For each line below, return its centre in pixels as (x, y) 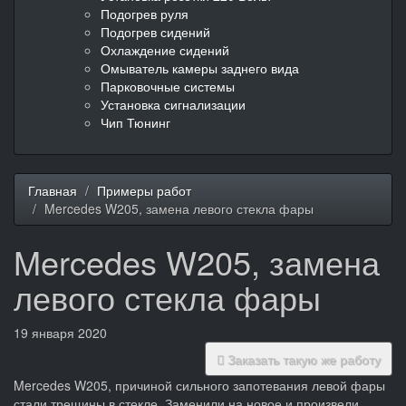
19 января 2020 (60, 332)
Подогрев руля (145, 13)
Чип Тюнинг (135, 122)
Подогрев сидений (155, 31)
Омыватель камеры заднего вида (200, 68)
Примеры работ (144, 190)
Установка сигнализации (173, 104)
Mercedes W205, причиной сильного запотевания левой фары (199, 385)
